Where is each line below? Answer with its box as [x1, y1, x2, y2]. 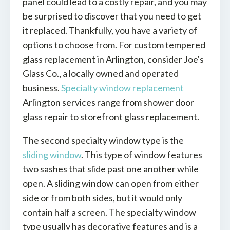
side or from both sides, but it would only [23, 192, 182, 204]
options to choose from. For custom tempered [23, 39, 205, 51]
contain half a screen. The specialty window [23, 206, 196, 218]
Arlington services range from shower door [23, 97, 194, 108]
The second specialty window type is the [23, 135, 184, 146]
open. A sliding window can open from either [23, 178, 199, 189]
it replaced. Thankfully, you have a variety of [23, 25, 197, 36]
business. [23, 82, 61, 94]
